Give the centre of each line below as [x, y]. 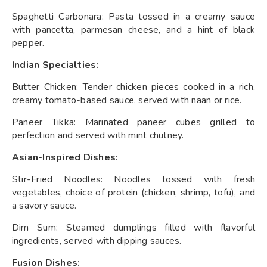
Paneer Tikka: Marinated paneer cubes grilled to [133, 122]
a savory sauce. [44, 205]
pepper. [28, 43]
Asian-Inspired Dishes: [65, 157]
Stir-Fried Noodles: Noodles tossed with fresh [133, 179]
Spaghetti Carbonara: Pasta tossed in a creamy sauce [133, 16]
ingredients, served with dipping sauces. [97, 240]
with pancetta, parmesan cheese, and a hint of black [133, 30]
